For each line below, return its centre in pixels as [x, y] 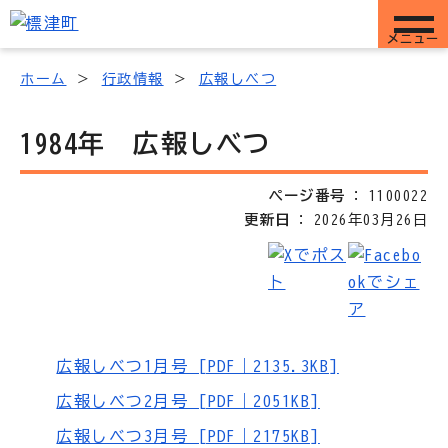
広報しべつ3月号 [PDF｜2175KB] [188, 436]
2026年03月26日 [370, 219]
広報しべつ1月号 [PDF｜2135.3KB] [197, 366]
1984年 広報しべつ [145, 143]
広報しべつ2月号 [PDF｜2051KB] [188, 401]
